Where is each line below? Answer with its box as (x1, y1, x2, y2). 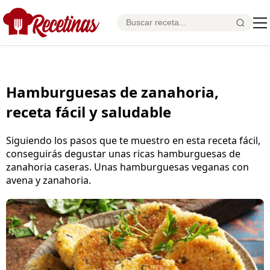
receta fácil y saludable (6, 101, 171, 122)
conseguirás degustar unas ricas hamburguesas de (6, 146, 240, 160)
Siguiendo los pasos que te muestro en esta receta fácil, (6, 133, 260, 147)
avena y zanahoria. (6, 173, 91, 187)
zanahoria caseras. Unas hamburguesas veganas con (6, 160, 249, 174)
